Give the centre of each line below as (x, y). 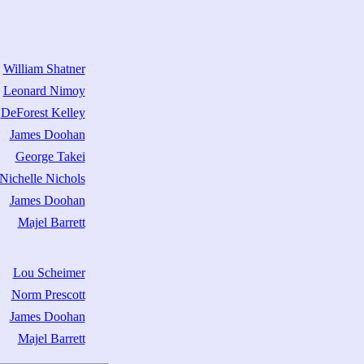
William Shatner (44, 69)
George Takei (50, 156)
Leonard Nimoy (44, 91)
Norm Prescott (48, 295)
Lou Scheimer (49, 273)
